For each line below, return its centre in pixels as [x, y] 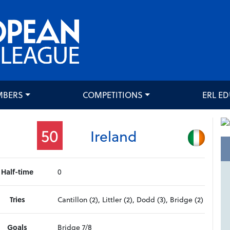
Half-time [17, 172]
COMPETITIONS [112, 95]
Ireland [113, 136]
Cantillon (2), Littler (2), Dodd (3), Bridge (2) [131, 200]
